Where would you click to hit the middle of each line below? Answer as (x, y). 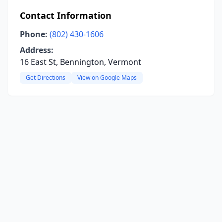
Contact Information (66, 15)
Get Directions (46, 78)
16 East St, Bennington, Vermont (81, 62)
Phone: (34, 34)
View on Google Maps (107, 78)
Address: (37, 50)
